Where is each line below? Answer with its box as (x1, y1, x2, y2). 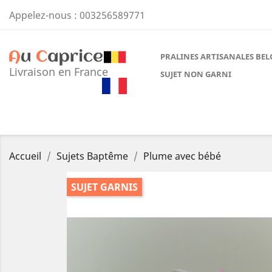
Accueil (9, 149, 41, 163)
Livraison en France (9, 64, 108, 80)
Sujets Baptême (56, 149, 128, 163)
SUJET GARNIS (71, 180, 138, 194)
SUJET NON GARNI (160, 69, 231, 80)
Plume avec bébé (143, 149, 221, 163)
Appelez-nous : (9, 8, 80, 22)
